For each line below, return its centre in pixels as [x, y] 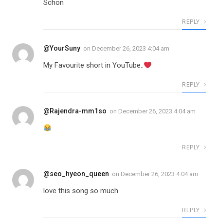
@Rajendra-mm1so [75, 111]
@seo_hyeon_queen [76, 174]
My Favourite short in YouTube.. [93, 65]
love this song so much [81, 191]
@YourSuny [62, 48]
